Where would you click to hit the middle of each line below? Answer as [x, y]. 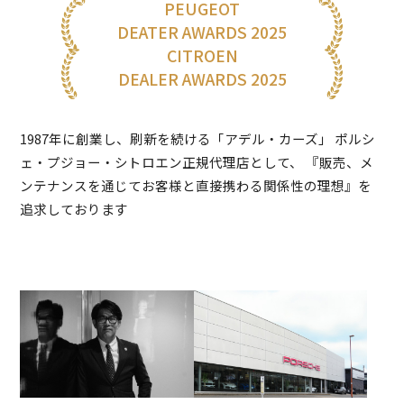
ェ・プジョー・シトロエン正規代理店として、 [163, 161]
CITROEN [202, 55]
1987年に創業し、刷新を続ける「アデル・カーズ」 [176, 138]
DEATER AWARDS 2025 [202, 32]
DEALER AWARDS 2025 [202, 79]
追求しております [74, 208]
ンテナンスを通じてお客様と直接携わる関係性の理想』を [196, 185]
